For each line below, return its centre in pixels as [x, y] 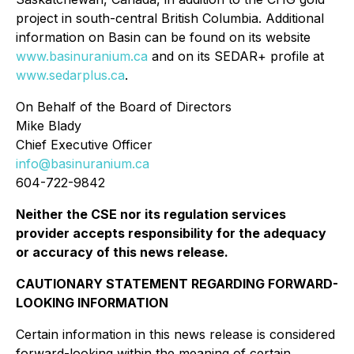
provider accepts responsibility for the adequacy [171, 233]
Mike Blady [49, 126]
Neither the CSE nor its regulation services [151, 214]
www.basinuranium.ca [82, 56]
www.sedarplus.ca [70, 75]
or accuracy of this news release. [122, 252]
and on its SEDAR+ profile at [236, 56]
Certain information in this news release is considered [175, 334]
